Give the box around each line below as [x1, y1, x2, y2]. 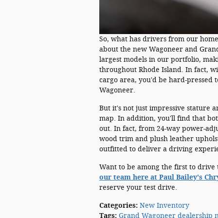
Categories [99, 201, 136, 210]
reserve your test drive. [99, 183, 177, 192]
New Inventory [140, 201, 189, 210]
